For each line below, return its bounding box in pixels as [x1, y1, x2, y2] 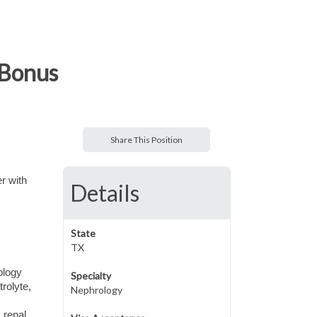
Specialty [70, 270, 111, 282]
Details [69, 179, 139, 207]
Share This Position [110, 134, 183, 145]
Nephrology [70, 284, 122, 296]
